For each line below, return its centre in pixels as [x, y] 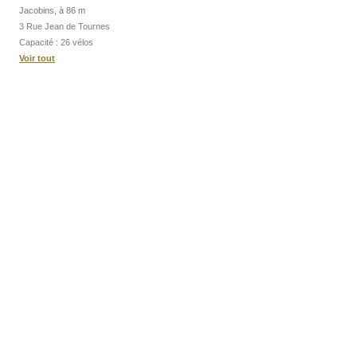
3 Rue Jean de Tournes [65, 27]
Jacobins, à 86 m [52, 11]
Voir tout [37, 59]
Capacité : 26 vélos [56, 43]
